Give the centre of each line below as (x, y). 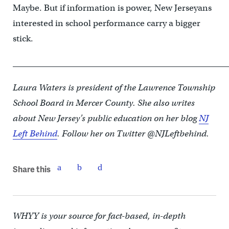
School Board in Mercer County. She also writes (104, 103)
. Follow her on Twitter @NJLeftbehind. (133, 134)
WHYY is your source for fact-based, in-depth (99, 216)
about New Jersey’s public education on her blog (106, 119)
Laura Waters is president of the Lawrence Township (114, 88)
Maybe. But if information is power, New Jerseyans (112, 8)
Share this (31, 169)
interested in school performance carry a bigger (106, 24)
